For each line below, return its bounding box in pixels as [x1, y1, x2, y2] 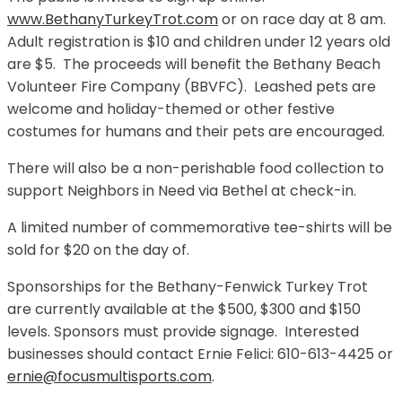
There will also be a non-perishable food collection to [7, 158, 384, 179]
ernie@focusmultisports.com [7, 366, 212, 388]
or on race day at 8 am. [218, 9, 386, 31]
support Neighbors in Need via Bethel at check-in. [7, 180, 356, 202]
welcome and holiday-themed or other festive [7, 99, 335, 120]
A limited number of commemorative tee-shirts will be [7, 217, 392, 239]
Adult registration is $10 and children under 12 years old [7, 31, 390, 53]
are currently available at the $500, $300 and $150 [7, 299, 361, 320]
